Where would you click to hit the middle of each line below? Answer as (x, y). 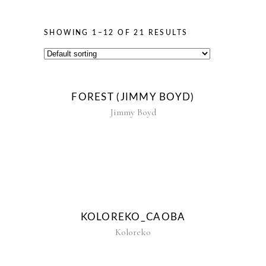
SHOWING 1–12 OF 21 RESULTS (116, 33)
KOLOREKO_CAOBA (133, 217)
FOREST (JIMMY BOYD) (133, 97)
